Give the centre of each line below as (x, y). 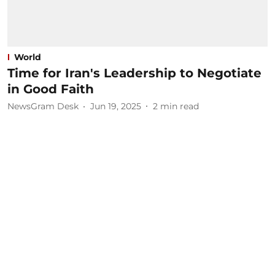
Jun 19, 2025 (116, 106)
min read (180, 106)
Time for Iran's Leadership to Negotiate (134, 73)
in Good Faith (51, 89)
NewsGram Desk (43, 106)
